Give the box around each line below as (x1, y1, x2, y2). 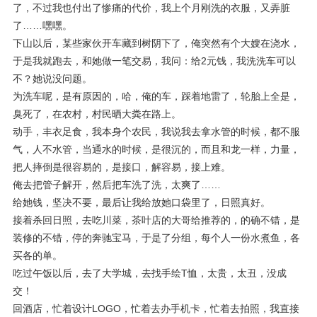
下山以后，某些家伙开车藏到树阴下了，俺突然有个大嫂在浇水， (13, 38, 300, 49)
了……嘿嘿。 (13, 20, 72, 31)
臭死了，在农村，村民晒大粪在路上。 (13, 108, 181, 120)
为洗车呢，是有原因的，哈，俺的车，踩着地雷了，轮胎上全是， (13, 91, 300, 102)
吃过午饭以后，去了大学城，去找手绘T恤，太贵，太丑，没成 (13, 267, 287, 279)
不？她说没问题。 (13, 73, 92, 84)
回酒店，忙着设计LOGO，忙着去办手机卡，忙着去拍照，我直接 (13, 303, 299, 314)
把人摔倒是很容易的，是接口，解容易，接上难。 (13, 161, 231, 173)
